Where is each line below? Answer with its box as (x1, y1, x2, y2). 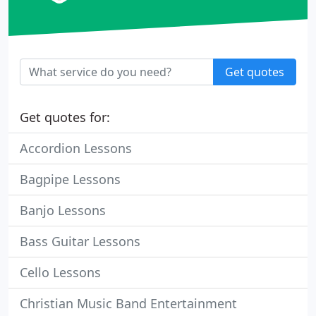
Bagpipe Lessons (20, 171, 121, 188)
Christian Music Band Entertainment (20, 295, 237, 312)
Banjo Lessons (20, 202, 106, 219)
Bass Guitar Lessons (20, 233, 140, 250)
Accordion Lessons (20, 140, 132, 157)
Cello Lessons (20, 264, 101, 281)
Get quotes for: (20, 109, 110, 126)
